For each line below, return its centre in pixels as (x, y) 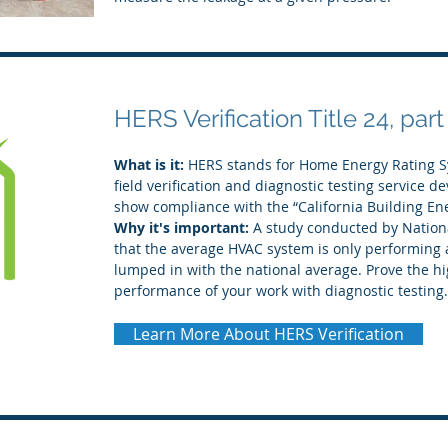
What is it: (151, 164)
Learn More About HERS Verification (268, 334)
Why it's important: (181, 227)
